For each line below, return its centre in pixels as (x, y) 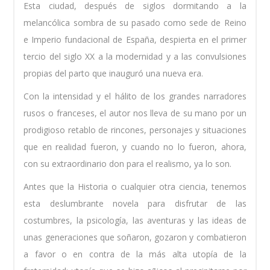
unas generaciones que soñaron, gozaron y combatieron (135, 237)
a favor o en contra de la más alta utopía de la (135, 254)
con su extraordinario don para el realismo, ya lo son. (128, 164)
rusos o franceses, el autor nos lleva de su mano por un (135, 113)
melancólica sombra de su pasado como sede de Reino (135, 23)
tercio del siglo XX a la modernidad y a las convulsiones (135, 57)
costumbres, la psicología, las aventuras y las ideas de (135, 221)
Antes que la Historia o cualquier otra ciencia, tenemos (135, 187)
